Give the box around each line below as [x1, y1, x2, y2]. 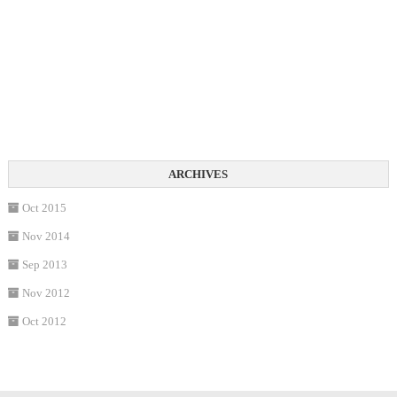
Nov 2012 [21, 286, 70, 300]
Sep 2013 [21, 258, 67, 271]
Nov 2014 [21, 230, 70, 243]
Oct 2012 [21, 315, 66, 328]
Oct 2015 [21, 201, 66, 214]
